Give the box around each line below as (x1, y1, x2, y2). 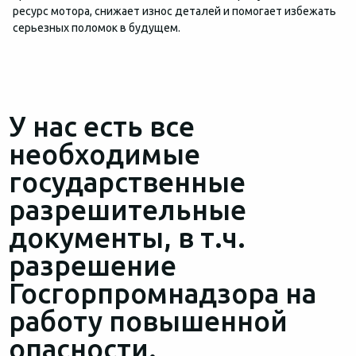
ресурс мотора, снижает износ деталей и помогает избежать (13, 5, 336, 17)
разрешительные (8, 194, 246, 226)
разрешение (8, 250, 176, 281)
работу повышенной (8, 305, 288, 337)
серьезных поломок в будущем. (13, 21, 180, 34)
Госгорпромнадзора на (8, 277, 316, 309)
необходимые (8, 138, 200, 170)
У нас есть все (8, 110, 195, 142)
